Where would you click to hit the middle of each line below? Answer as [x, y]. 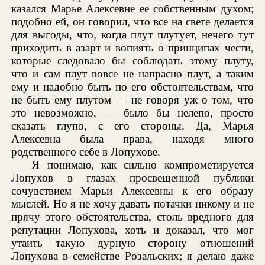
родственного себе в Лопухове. [86, 151]
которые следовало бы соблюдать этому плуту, [132, 60]
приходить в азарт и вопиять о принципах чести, [132, 47]
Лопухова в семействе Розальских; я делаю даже [132, 256]
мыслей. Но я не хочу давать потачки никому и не [132, 203]
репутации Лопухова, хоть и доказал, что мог [132, 230]
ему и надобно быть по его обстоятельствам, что [132, 86]
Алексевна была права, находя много [132, 138]
